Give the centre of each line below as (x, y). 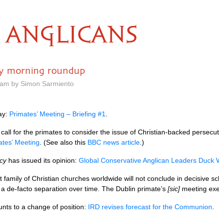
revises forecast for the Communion (157, 207)
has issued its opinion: (43, 160)
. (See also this (64, 142)
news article (121, 142)
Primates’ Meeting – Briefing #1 (57, 114)
